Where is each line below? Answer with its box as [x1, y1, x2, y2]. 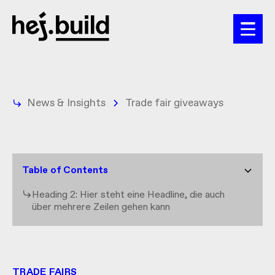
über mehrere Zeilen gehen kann [32, 200, 170, 214]
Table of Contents [22, 163, 108, 177]
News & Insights [27, 96, 106, 111]
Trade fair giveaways [125, 96, 223, 111]
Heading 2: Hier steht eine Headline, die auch [32, 188, 225, 201]
